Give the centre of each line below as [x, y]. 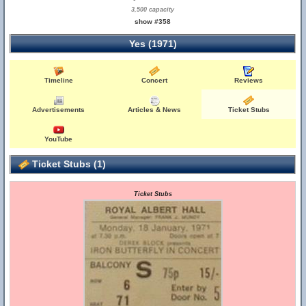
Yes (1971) [153, 44]
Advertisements [59, 110]
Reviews [249, 80]
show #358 [153, 22]
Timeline [58, 80]
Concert [155, 80]
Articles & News [155, 110]
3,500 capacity [153, 10]
